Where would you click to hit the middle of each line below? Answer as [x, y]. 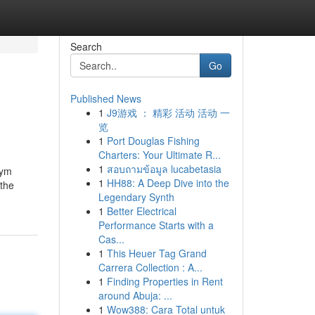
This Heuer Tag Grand [156, 253]
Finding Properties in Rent [165, 281]
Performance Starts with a [156, 225]
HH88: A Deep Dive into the [168, 183]
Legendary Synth [136, 197]
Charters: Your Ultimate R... [159, 155]
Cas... [111, 239]
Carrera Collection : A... [150, 267]
